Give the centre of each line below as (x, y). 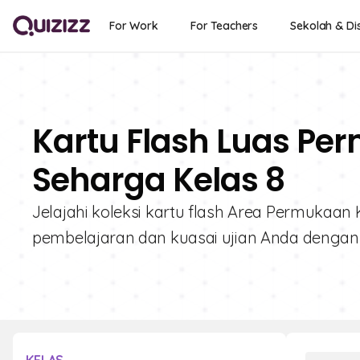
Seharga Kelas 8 (158, 180)
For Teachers (224, 26)
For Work (134, 26)
